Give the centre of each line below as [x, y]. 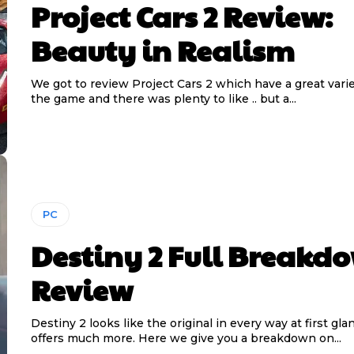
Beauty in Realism [162, 50]
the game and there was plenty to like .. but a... [163, 99]
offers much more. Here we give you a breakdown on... [186, 339]
